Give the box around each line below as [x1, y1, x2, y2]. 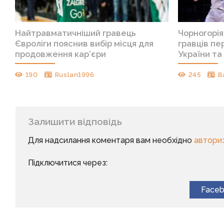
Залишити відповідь [27, 116, 124, 127]
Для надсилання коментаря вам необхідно [27, 135, 194, 145]
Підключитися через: [27, 158, 107, 168]
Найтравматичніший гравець [15, 27, 136, 38]
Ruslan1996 [54, 71, 94, 79]
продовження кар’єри [15, 48, 106, 59]
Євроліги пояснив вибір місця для [15, 38, 154, 48]
